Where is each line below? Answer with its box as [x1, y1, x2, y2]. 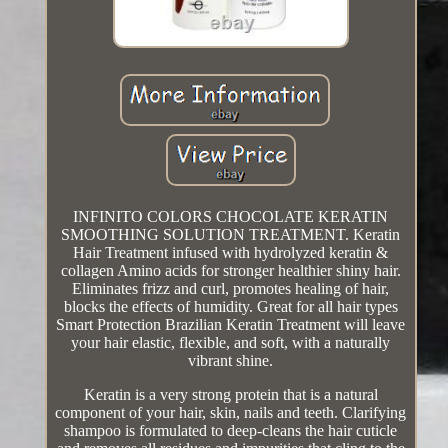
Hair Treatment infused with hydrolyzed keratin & [73, 244, 389, 262]
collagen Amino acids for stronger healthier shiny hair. [60, 262, 401, 280]
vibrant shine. [188, 352, 274, 370]
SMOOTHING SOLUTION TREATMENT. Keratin [61, 226, 401, 244]
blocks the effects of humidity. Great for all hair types [63, 298, 398, 316]
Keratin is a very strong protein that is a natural [83, 386, 378, 404]
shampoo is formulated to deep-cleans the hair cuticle [64, 422, 398, 440]
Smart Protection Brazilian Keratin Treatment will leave [56, 316, 406, 334]
